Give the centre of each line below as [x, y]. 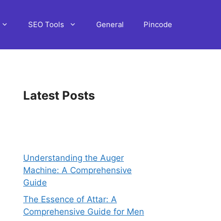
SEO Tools [46, 24]
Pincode [158, 24]
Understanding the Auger [74, 158]
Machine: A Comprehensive [77, 170]
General [110, 24]
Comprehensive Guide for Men [84, 211]
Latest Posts [59, 95]
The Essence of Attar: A [70, 199]
